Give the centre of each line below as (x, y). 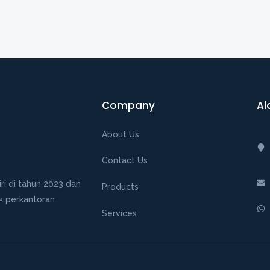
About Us (120, 134)
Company (128, 105)
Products (120, 187)
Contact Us (124, 161)
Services (119, 214)
